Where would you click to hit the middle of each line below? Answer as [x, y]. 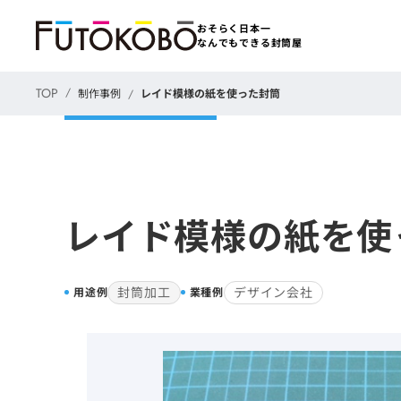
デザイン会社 [273, 292]
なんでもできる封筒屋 [250, 43]
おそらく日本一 [234, 29]
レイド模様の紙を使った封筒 [210, 94]
